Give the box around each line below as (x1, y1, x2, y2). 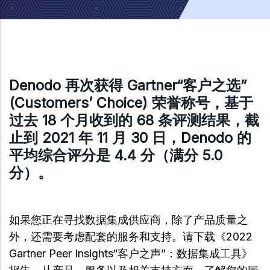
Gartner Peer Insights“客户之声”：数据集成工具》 (9, 247, 253, 260)
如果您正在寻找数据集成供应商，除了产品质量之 (9, 213, 248, 226)
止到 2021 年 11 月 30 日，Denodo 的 (9, 129, 251, 146)
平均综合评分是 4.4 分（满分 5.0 (9, 146, 222, 164)
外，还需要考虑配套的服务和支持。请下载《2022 (9, 230, 253, 243)
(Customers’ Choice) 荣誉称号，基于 (9, 94, 253, 111)
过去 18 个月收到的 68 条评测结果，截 (9, 111, 259, 129)
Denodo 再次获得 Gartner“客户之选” (9, 77, 246, 94)
